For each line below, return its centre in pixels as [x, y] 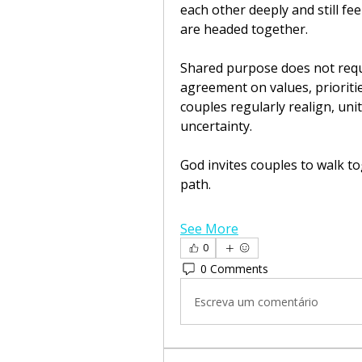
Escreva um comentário [256, 301]
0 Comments [234, 268]
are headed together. [244, 29]
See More [209, 229]
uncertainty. [216, 126]
